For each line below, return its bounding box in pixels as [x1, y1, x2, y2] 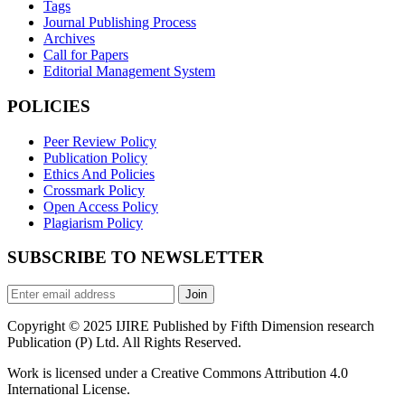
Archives [43, 31, 95, 47]
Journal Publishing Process [43, 14, 196, 31]
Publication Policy [43, 149, 147, 165]
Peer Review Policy [43, 133, 156, 149]
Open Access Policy [43, 198, 158, 214]
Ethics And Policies [43, 165, 155, 182]
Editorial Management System [43, 63, 215, 80]
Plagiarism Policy [43, 214, 143, 231]
